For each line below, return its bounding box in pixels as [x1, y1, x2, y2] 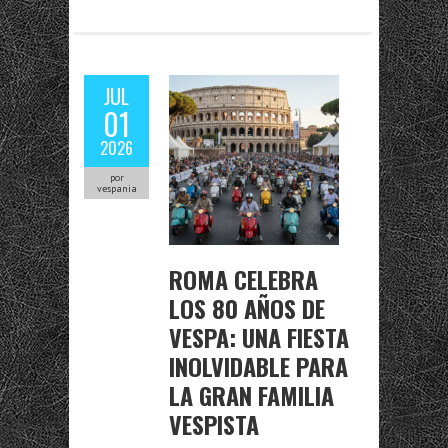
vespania [96, 182, 137, 195]
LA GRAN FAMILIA [169, 377, 334, 413]
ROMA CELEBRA [169, 261, 318, 297]
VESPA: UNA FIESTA [169, 319, 349, 355]
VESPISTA [169, 406, 259, 442]
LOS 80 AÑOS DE [169, 290, 325, 326]
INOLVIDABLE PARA [169, 348, 348, 384]
